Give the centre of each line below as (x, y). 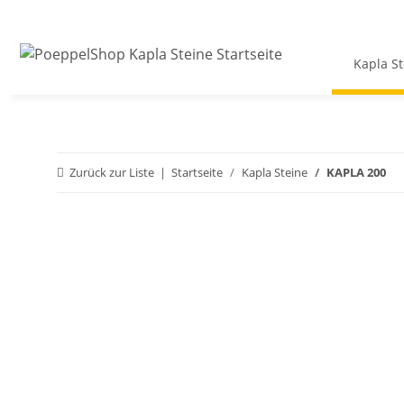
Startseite (197, 173)
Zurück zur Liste (112, 173)
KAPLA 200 (356, 173)
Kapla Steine (275, 173)
